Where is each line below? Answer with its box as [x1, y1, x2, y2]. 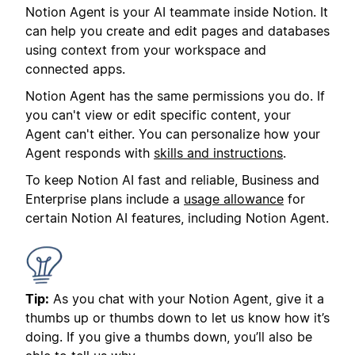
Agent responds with [25, 144, 154, 161]
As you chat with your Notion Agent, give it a [53, 291, 324, 307]
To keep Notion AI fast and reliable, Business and [25, 172, 319, 189]
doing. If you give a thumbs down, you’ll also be [25, 329, 312, 345]
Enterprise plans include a [25, 191, 184, 208]
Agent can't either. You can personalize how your [25, 125, 320, 142]
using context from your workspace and [25, 41, 266, 58]
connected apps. [25, 60, 125, 77]
